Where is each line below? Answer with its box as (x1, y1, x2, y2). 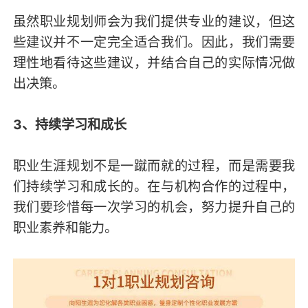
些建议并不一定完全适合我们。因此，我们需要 (12, 33, 296, 50)
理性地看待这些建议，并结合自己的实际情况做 (12, 54, 296, 71)
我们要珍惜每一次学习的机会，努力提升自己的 (12, 198, 296, 215)
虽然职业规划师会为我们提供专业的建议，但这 (12, 12, 296, 30)
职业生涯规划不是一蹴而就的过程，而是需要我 (12, 157, 296, 174)
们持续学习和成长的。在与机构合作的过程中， (12, 177, 296, 195)
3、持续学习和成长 (12, 115, 126, 133)
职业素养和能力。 (12, 219, 118, 236)
